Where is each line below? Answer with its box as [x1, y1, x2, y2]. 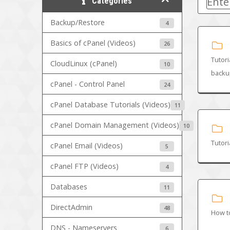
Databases [50, 182, 88, 192]
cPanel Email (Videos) [50, 141, 123, 151]
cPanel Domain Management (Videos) [50, 120, 180, 130]
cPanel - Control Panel [50, 79, 125, 89]
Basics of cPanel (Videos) [50, 38, 136, 48]
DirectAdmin [50, 202, 93, 213]
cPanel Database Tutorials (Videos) [50, 100, 171, 110]
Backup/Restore [50, 17, 105, 28]
